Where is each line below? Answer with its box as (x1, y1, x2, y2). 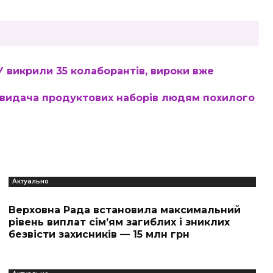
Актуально (12, 177, 49, 185)
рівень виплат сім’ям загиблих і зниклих (8, 216, 230, 228)
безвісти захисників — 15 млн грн (8, 229, 190, 240)
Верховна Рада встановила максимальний (8, 204, 241, 216)
